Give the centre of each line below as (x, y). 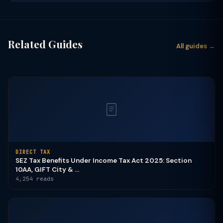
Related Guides (45, 44)
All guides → (196, 46)
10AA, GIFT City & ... (47, 169)
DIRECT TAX (33, 152)
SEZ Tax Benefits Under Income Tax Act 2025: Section (104, 161)
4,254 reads (35, 179)
